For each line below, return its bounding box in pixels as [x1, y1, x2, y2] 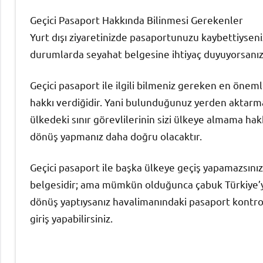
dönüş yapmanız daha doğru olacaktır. [30, 129, 202, 142]
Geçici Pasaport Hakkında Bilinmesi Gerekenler [30, 13, 243, 26]
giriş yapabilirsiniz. [30, 211, 113, 224]
